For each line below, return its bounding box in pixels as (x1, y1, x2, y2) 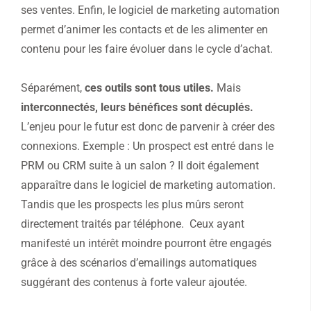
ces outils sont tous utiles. (85, 81, 214, 95)
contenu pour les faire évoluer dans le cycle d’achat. (21, 42, 273, 56)
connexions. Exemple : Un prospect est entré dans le (21, 140, 274, 153)
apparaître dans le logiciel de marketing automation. (21, 178, 276, 192)
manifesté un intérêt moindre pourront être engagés (21, 237, 271, 251)
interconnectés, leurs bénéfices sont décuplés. (21, 101, 253, 115)
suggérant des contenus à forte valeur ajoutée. (21, 276, 247, 289)
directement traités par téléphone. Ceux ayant (21, 217, 244, 231)
